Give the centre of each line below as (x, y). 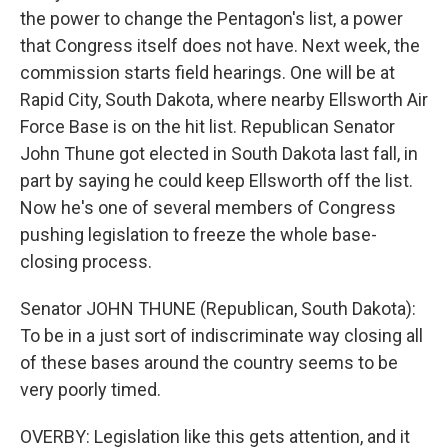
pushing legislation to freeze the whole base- (198, 234)
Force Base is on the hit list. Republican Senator (207, 126)
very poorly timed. (90, 389)
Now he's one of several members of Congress (208, 207)
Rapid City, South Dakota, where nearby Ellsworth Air (224, 99)
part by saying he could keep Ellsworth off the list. (216, 180)
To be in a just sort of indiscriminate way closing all (221, 335)
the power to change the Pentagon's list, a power (211, 18)
